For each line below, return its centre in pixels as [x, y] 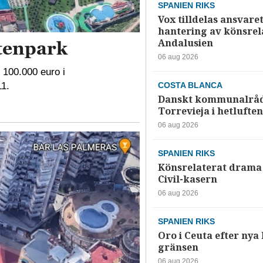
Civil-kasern [187, 179]
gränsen [178, 247]
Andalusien [185, 43]
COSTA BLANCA [190, 85]
